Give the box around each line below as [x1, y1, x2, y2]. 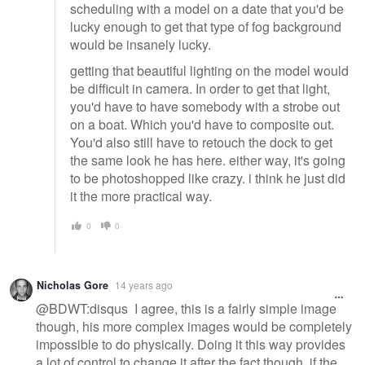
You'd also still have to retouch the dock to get [70, 132, 332, 152]
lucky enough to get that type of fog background [70, 16, 341, 36]
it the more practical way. [70, 186, 212, 205]
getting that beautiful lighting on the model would [70, 60, 349, 80]
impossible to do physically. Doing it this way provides [36, 334, 345, 354]
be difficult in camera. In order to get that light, [70, 78, 330, 98]
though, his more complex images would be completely [36, 316, 352, 336]
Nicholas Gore [37, 278, 108, 292]
